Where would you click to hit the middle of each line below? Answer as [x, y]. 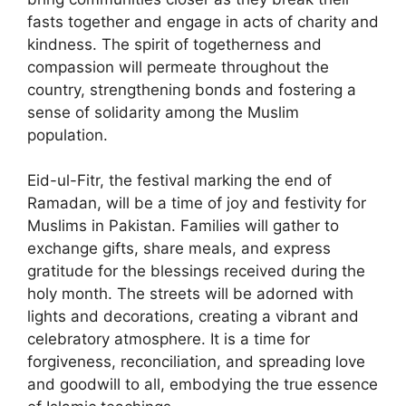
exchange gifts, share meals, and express [179, 248]
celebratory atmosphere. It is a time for [169, 339]
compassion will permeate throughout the [178, 67]
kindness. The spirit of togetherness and [174, 44]
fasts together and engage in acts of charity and [203, 21]
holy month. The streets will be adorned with [190, 294]
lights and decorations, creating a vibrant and [193, 316]
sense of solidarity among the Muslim [163, 112]
